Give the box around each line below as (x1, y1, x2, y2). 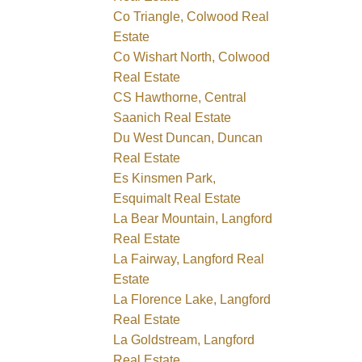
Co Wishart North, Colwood (113, 49, 271, 64)
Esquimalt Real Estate (113, 191, 242, 205)
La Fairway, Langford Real (113, 251, 265, 266)
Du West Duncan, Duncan (113, 130, 263, 145)
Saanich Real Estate (113, 110, 232, 124)
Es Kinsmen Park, (113, 170, 217, 185)
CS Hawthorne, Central (113, 90, 247, 104)
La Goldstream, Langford (113, 332, 255, 347)
